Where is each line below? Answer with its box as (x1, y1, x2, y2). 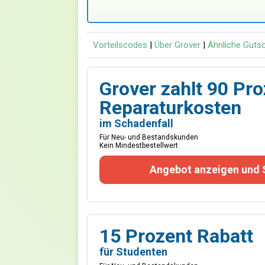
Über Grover (154, 40, 203, 50)
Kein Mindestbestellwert (99, 141, 178, 150)
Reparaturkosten (99, 96, 241, 119)
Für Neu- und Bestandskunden (99, 133, 198, 141)
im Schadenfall (99, 117, 173, 130)
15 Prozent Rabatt (99, 225, 253, 247)
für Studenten (99, 245, 167, 258)
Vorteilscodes (93, 40, 147, 50)
